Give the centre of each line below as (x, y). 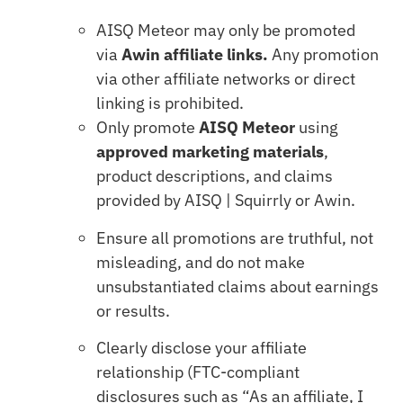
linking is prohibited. (170, 103)
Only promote (147, 128)
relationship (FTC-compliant (197, 372)
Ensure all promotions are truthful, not (234, 237)
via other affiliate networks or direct (225, 79)
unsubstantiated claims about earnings (237, 286)
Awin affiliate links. (194, 55)
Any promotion (323, 55)
